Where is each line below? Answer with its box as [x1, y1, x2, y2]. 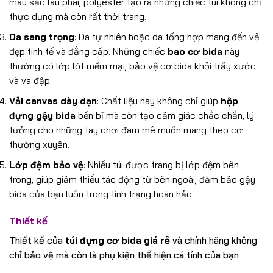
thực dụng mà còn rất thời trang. [9, 10, 146, 23]
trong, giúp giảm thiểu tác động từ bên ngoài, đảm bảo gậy [9, 174, 255, 186]
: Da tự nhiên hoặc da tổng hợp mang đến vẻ [74, 30, 259, 43]
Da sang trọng [9, 30, 74, 43]
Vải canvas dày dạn [9, 94, 97, 107]
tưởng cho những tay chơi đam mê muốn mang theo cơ [9, 124, 243, 136]
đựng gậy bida [9, 109, 76, 121]
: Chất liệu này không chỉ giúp [97, 94, 221, 107]
